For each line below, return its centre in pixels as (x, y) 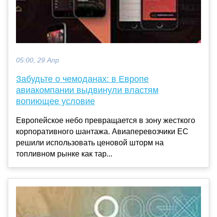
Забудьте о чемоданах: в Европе (82, 79)
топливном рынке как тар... (64, 154)
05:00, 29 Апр (38, 60)
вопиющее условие (55, 101)
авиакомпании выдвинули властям (87, 90)
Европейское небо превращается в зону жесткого (106, 120)
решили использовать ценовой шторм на (90, 142)
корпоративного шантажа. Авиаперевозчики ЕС (102, 131)
